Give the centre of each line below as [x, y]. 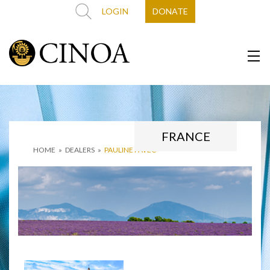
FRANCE [186, 136]
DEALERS [80, 149]
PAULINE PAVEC [130, 149]
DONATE [170, 11]
